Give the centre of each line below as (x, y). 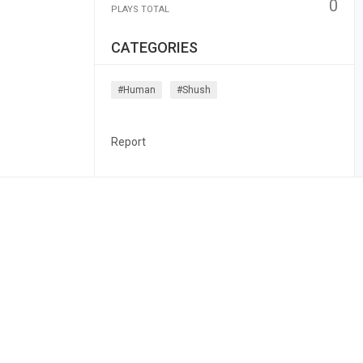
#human (136, 90)
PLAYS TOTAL (140, 9)
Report (128, 142)
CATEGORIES (154, 47)
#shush (193, 90)
